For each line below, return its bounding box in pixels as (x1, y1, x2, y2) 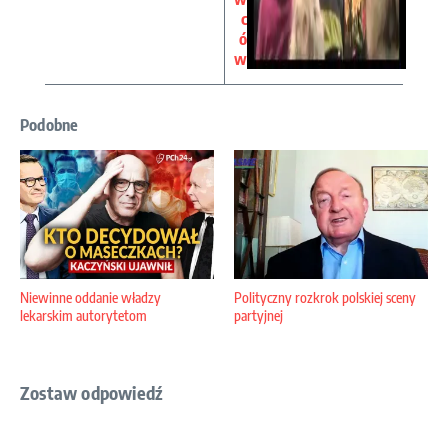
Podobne (20, 115, 79, 135)
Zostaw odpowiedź (20, 381, 164, 405)
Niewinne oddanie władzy (20, 289, 161, 307)
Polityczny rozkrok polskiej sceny (234, 289, 416, 307)
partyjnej (234, 307, 283, 325)
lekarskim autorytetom (20, 307, 147, 325)
